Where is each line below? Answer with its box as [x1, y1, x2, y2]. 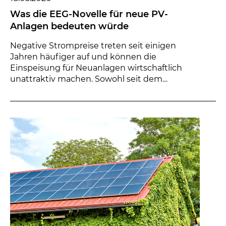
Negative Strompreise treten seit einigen [10, 41, 176, 50]
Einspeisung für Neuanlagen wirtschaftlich [10, 63, 182, 73]
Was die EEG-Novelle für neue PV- [10, 9, 168, 20]
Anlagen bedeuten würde [10, 21, 129, 32]
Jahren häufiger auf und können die [10, 52, 156, 62]
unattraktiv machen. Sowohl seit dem [10, 74, 162, 84]
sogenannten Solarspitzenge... [10, 85, 132, 95]
